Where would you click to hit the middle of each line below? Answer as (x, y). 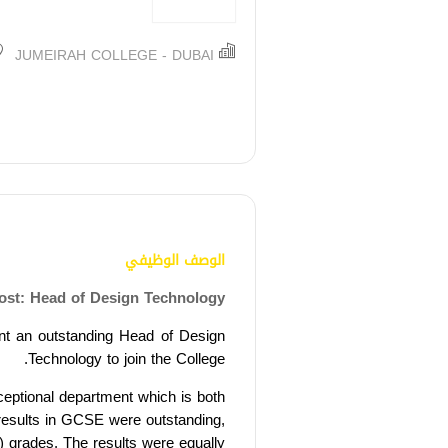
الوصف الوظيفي (175, 260)
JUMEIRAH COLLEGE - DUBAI (114, 55)
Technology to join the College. (126, 358)
